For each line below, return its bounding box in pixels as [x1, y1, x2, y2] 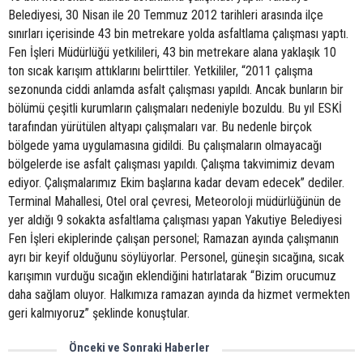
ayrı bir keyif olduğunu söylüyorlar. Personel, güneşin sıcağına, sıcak [8, 250, 344, 265]
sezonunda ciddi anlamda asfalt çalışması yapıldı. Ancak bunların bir [8, 82, 344, 97]
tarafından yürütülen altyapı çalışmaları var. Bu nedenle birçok [8, 119, 312, 135]
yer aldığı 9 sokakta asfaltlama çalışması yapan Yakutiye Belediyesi [8, 212, 342, 228]
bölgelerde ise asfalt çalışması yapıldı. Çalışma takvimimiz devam [8, 156, 335, 172]
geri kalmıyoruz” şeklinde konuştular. [8, 305, 190, 321]
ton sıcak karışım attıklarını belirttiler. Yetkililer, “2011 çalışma [8, 63, 313, 79]
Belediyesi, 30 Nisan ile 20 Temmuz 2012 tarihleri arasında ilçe [8, 7, 323, 23]
